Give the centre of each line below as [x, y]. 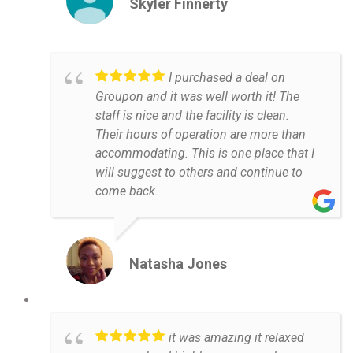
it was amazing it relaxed [236, 337]
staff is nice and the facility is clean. [192, 115]
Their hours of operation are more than [201, 134]
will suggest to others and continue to [199, 172]
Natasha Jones [178, 263]
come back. [127, 191]
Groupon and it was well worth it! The [197, 96]
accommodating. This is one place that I [205, 153]
